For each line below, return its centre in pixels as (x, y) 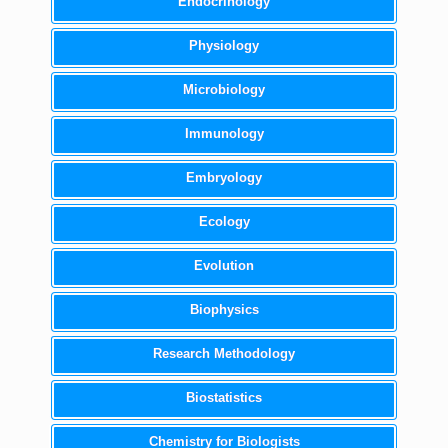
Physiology (224, 45)
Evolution (224, 265)
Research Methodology (224, 353)
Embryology (224, 177)
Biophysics (224, 309)
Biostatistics (224, 397)
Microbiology (224, 89)
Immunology (224, 133)
